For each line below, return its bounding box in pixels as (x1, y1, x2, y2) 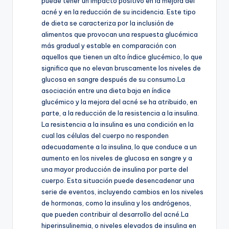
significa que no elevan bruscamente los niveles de (41, 63, 201, 72)
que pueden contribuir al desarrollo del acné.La (41, 210, 189, 218)
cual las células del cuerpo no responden (41, 131, 169, 140)
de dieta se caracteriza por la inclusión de (41, 18, 174, 27)
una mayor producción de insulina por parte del (41, 165, 188, 173)
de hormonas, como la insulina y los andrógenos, (41, 198, 191, 207)
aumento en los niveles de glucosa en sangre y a (41, 153, 192, 162)
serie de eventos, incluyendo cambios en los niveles (41, 187, 203, 196)
